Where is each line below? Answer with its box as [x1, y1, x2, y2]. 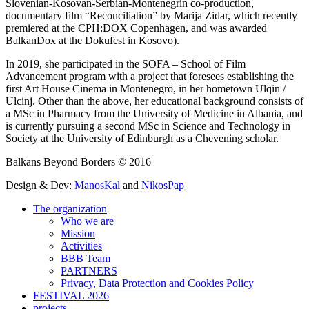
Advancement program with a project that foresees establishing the [6, 70, 294, 82]
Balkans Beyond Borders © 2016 [6, 155, 151, 168]
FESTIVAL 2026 [33, 289, 109, 301]
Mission [61, 227, 95, 239]
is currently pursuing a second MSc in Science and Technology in [6, 119, 290, 132]
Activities [61, 239, 102, 252]
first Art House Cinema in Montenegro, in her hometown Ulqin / [6, 82, 286, 94]
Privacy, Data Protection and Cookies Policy [61, 277, 254, 289]
